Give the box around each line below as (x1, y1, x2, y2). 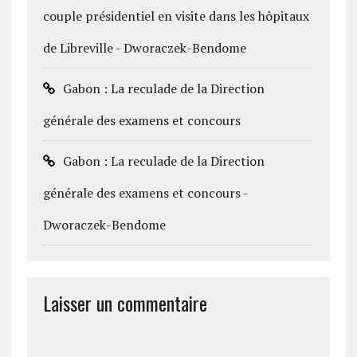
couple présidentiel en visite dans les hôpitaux (42, 7, 309, 25)
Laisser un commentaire (42, 288, 207, 317)
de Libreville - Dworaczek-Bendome (42, 39, 246, 57)
